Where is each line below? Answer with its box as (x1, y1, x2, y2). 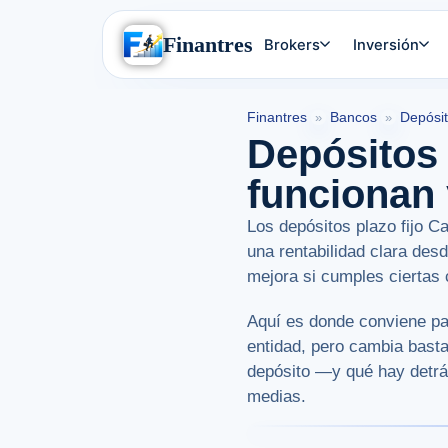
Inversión (352, 35, 419, 54)
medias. (247, 387, 306, 407)
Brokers (264, 35, 321, 54)
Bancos (330, 109, 377, 126)
